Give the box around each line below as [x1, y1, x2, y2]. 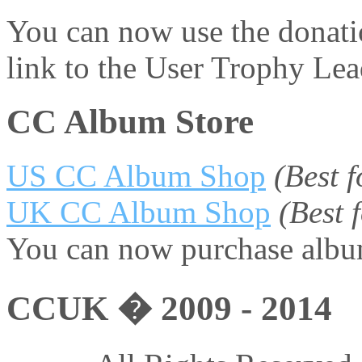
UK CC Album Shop [6, 194, 271, 229]
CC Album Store [6, 102, 254, 141]
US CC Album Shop [6, 158, 266, 193]
